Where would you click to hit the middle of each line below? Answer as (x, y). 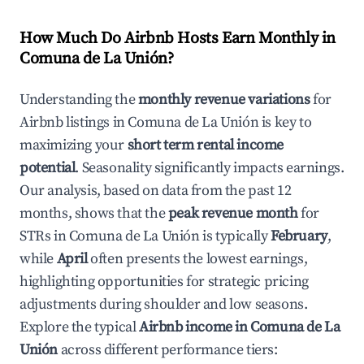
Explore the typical (79, 327)
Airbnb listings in (74, 122)
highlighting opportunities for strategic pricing (164, 282)
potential (48, 168)
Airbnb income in (195, 327)
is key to (285, 122)
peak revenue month (233, 213)
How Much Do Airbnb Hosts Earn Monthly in (178, 39)
